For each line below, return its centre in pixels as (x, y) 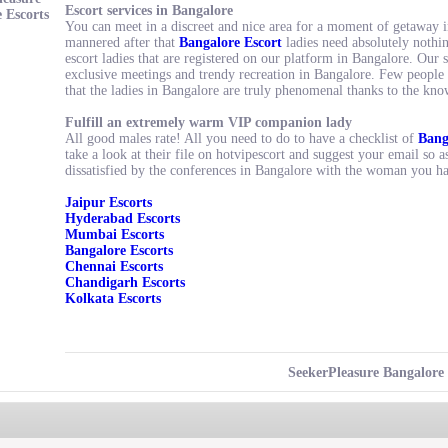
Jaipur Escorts (108, 202)
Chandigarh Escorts (125, 282)
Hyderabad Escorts (122, 218)
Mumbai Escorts (114, 234)
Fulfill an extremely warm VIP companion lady (208, 122)
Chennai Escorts (114, 266)
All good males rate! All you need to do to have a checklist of (241, 138)
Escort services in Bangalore (149, 10)
